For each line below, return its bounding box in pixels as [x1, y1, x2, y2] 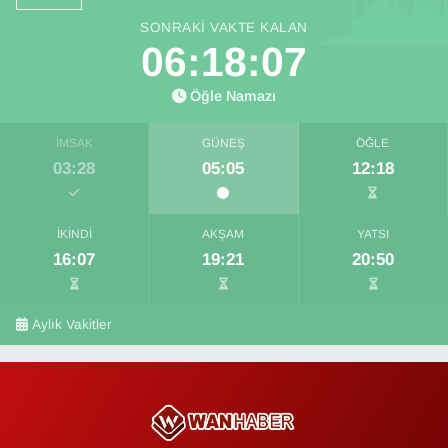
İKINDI [56, 226, 92, 241]
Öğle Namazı [190, 87, 277, 104]
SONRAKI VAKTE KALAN [140, 19, 308, 35]
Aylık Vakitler [32, 316, 113, 332]
